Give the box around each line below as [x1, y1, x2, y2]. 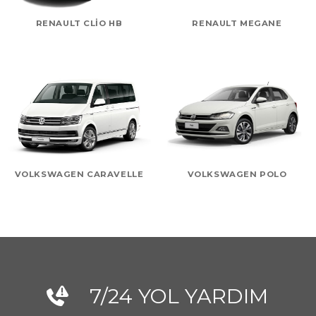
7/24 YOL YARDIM [89, 284, 268, 309]
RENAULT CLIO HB [35, 18, 123, 29]
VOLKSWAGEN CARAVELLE [14, 169, 144, 179]
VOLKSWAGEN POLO [187, 169, 287, 179]
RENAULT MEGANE [192, 18, 282, 29]
